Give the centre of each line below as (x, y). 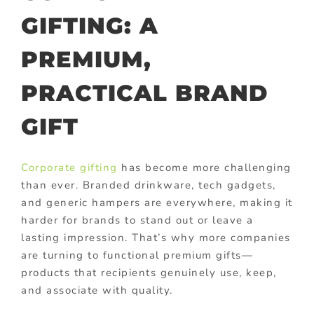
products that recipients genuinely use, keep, (149, 272)
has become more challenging (204, 167)
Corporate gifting (69, 167)
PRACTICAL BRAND (144, 93)
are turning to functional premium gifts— (137, 255)
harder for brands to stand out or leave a (137, 220)
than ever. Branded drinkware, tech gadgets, (149, 185)
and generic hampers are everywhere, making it (157, 202)
